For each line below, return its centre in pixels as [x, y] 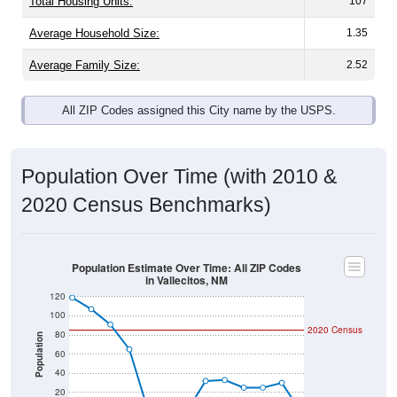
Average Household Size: [94, 34]
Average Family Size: [85, 66]
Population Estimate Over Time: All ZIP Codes [187, 268]
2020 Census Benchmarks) [146, 205]
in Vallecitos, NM [187, 280]
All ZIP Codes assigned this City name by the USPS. [198, 111]
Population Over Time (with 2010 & [179, 177]
